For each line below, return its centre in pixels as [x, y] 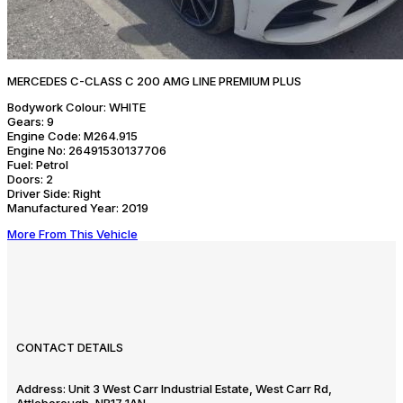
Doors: [25, 179]
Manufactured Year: [63, 207]
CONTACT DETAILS [70, 347]
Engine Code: [44, 135]
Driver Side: [39, 193]
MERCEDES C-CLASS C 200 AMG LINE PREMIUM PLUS [154, 81]
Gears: [26, 121]
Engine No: [36, 150]
